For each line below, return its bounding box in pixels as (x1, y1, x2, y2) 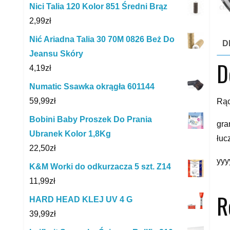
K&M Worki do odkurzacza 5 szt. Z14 (29, 162, 171, 171)
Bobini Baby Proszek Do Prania (29, 114, 152, 124)
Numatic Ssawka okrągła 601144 (29, 82, 155, 91)
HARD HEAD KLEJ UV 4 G (29, 195, 132, 204)
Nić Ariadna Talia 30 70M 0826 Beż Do (29, 34, 175, 44)
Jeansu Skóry (29, 49, 83, 58)
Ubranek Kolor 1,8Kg (29, 129, 111, 138)
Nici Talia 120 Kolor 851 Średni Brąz (29, 2, 167, 11)
